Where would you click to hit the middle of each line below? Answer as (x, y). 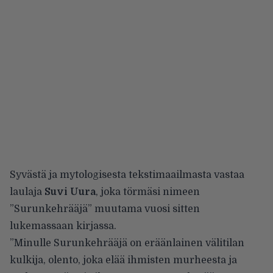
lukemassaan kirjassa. (63, 226)
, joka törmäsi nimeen (148, 192)
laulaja (27, 192)
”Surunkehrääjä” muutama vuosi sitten (105, 209)
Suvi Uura (70, 192)
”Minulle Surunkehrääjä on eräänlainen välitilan (127, 243)
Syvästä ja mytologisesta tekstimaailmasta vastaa (127, 175)
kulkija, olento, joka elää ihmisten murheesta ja (123, 260)
